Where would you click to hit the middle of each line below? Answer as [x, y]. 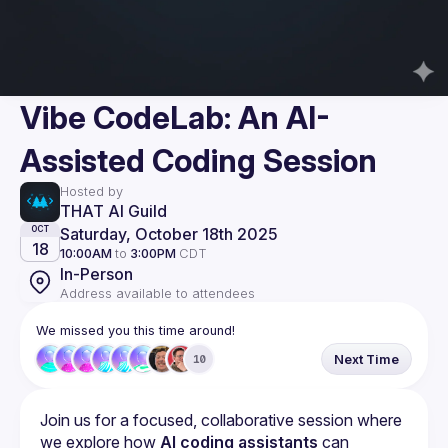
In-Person [96, 273]
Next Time [366, 359]
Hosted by [91, 191]
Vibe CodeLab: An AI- [175, 117]
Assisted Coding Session [198, 160]
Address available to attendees [157, 293]
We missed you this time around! [135, 330]
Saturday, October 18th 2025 [169, 233]
